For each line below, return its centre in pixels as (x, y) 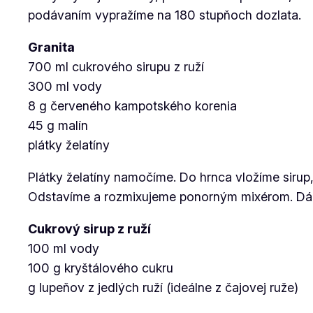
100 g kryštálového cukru (101, 268)
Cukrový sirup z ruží (89, 229)
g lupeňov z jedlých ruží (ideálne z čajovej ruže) (163, 287)
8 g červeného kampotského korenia (132, 106)
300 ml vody (65, 86)
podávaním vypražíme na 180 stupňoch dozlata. (165, 15)
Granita (51, 47)
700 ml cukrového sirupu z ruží (116, 67)
